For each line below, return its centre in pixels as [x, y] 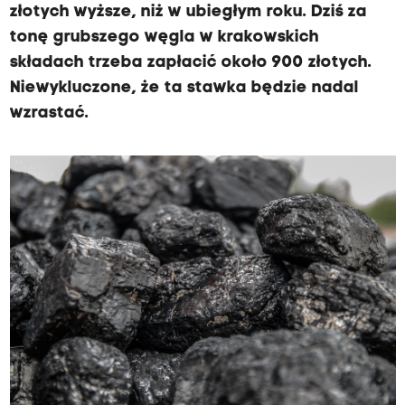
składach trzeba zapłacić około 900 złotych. [190, 63]
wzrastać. [49, 113]
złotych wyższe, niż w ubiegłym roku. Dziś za [188, 12]
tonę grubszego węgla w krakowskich [164, 38]
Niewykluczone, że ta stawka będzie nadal [184, 88]
